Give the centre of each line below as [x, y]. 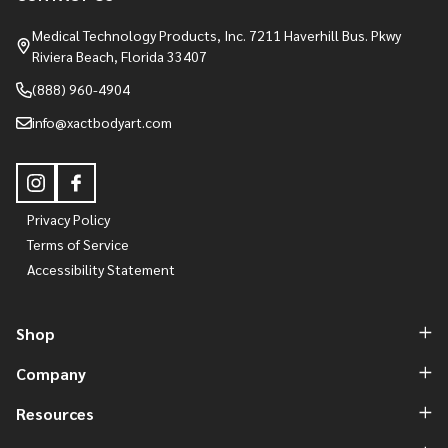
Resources [55, 414]
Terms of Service [77, 244]
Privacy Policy [68, 219]
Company [51, 374]
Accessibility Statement [100, 269]
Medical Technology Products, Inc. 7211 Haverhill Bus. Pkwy [216, 35]
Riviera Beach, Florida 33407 [119, 56]
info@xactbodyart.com [102, 122]
